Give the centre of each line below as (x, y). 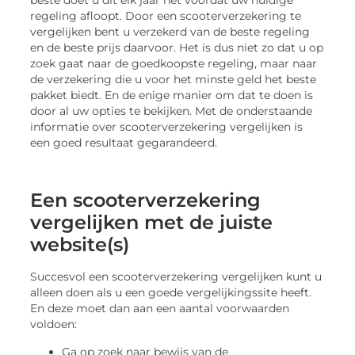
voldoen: (54, 324)
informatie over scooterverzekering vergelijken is (167, 127)
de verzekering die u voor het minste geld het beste (174, 80)
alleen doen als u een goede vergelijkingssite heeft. (171, 293)
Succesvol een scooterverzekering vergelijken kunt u (176, 277)
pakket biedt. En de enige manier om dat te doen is (172, 95)
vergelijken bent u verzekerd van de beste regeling (170, 32)
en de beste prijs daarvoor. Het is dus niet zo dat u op (177, 48)
